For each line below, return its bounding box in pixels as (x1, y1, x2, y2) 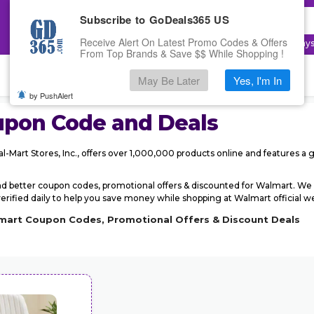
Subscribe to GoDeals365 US (80, 12, 229, 27)
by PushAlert (29, 90, 73, 101)
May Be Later (138, 73, 200, 88)
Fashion (228, 38, 262, 48)
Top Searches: (111, 38, 165, 48)
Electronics (175, 38, 224, 48)
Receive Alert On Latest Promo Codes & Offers (80, 35, 287, 49)
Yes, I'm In (233, 73, 282, 88)
